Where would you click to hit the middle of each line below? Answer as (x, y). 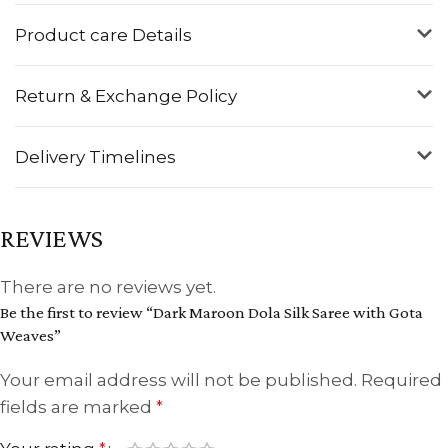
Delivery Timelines (95, 156)
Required (401, 379)
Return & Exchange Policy (126, 95)
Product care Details (103, 34)
